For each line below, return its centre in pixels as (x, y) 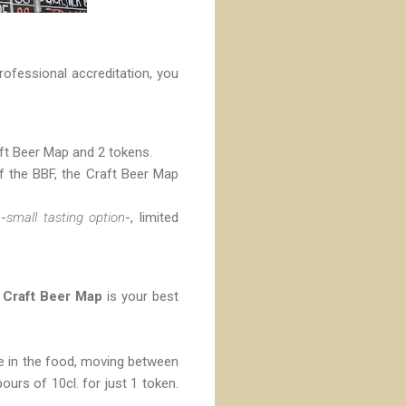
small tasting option (66, 217)
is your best (140, 296)
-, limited (152, 217)
